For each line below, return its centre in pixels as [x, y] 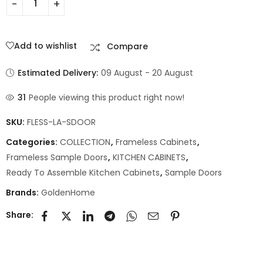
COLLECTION [85, 142]
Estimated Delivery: [58, 73]
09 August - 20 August [147, 73]
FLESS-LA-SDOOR [61, 122]
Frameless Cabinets [156, 142]
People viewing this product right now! [107, 97]
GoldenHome [68, 192]
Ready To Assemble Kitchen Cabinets [83, 172]
